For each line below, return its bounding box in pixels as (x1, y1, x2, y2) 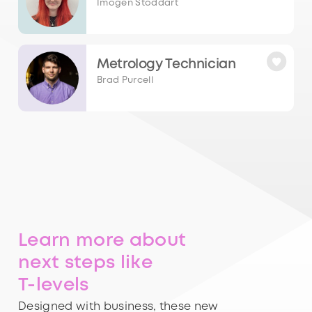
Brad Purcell (97, 76, 153, 84)
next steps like (18, 255, 153, 272)
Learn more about (18, 233, 187, 250)
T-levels (18, 277, 89, 295)
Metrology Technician (97, 58, 236, 70)
